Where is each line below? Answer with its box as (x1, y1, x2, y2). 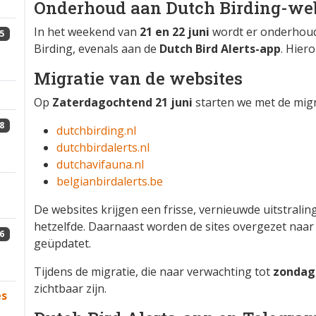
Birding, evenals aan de (34, 41, 159, 56)
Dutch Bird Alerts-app (159, 41, 281, 56)
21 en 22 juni (140, 24, 209, 39)
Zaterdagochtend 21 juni (52, 95, 193, 110)
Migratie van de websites (34, 67, 243, 90)
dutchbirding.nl (56, 123, 136, 138)
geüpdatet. (34, 236, 91, 251)
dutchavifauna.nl (56, 157, 144, 172)
